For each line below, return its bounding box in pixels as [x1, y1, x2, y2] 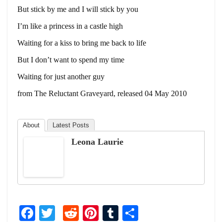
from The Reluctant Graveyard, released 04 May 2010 [17, 89, 187, 98]
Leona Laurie [71, 136, 123, 147]
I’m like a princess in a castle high [17, 21, 123, 30]
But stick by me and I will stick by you [17, 4, 138, 13]
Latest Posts [53, 121, 89, 129]
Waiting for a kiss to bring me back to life [17, 38, 146, 47]
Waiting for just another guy [17, 72, 105, 81]
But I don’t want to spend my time [17, 55, 124, 64]
